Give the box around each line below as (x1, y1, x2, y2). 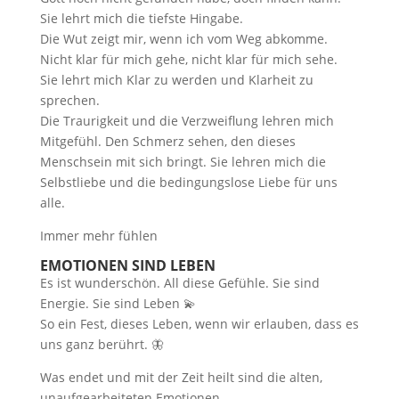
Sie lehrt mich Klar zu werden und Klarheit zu (39, 71, 313, 88)
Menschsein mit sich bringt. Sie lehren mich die (39, 153, 326, 170)
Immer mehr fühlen (39, 227, 158, 244)
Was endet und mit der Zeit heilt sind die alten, (39, 369, 322, 386)
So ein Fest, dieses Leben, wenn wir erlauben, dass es (39, 315, 359, 332)
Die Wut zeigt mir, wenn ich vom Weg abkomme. (39, 30, 328, 47)
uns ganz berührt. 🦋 (39, 336, 164, 353)
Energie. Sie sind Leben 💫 (39, 295, 196, 312)
